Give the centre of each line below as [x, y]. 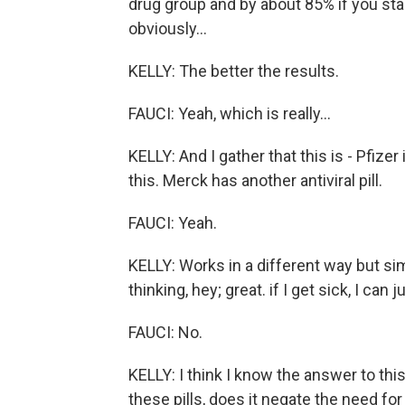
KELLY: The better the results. [234, 71]
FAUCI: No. [165, 332]
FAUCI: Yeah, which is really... [230, 113]
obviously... [168, 28]
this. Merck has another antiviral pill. [255, 180]
